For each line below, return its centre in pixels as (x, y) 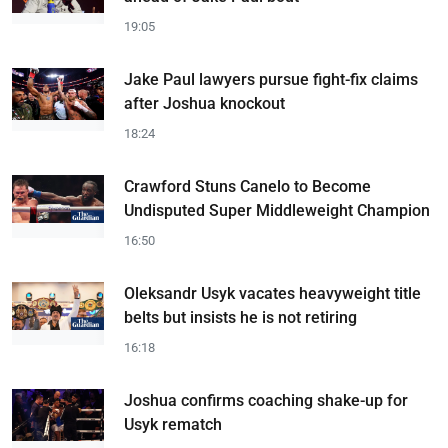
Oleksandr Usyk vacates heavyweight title (272, 293)
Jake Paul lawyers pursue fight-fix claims (271, 79)
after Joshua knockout (204, 103)
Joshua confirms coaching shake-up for (266, 400)
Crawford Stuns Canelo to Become (247, 186)
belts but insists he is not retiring (240, 317)
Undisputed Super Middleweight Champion (277, 210)
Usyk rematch (173, 424)
